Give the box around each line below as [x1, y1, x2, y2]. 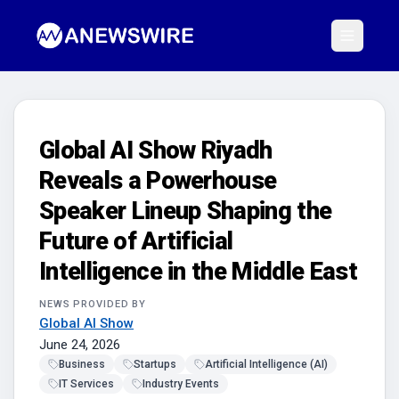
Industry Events [142, 378, 219, 390]
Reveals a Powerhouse [39, 167, 277, 195]
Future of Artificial [39, 227, 233, 256]
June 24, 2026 [39, 337, 120, 353]
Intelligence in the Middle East [39, 257, 357, 286]
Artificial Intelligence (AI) [205, 358, 328, 370]
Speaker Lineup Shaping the [39, 197, 332, 225]
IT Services [59, 378, 114, 390]
